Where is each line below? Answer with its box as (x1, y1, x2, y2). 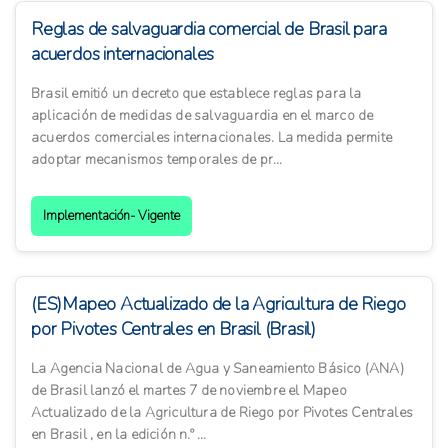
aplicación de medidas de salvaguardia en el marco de (31, 106, 374, 126)
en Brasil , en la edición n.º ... (31, 425, 207, 445)
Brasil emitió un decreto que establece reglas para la (31, 84, 362, 104)
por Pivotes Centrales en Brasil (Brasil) (31, 317, 316, 342)
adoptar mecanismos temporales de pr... (31, 150, 283, 170)
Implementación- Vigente (43, 207, 180, 226)
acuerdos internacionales (31, 42, 215, 67)
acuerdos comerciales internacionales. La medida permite (31, 128, 393, 148)
